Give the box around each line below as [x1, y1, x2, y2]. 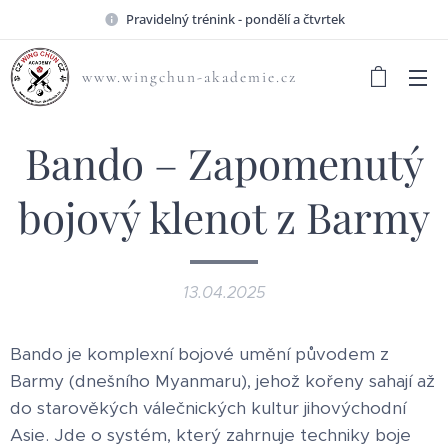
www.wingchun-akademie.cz [82, 68, 297, 86]
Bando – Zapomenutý [24, 135, 424, 191]
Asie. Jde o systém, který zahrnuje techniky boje [10, 424, 411, 446]
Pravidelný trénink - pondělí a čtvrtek [125, 9, 345, 28]
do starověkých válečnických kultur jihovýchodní [10, 397, 406, 419]
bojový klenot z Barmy [18, 189, 430, 245]
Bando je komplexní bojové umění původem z [10, 343, 389, 365]
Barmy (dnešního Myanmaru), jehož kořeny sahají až [10, 370, 435, 392]
